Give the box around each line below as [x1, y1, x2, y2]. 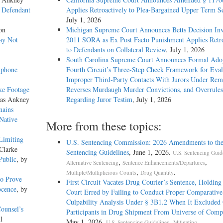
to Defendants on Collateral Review [66, 45, 166, 55]
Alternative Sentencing [66, 159, 118, 167]
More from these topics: [46, 118, 162, 134]
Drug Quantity [140, 169, 174, 177]
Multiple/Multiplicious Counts [66, 169, 136, 177]
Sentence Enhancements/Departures [122, 159, 205, 167]
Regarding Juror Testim [66, 95, 132, 105]
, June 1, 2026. [128, 147, 173, 157]
